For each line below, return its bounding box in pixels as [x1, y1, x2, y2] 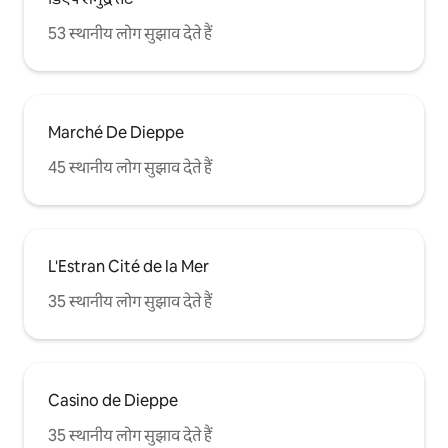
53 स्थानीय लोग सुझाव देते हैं [48, 23, 212, 44]
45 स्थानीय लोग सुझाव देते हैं [48, 157, 212, 178]
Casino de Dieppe [48, 390, 178, 411]
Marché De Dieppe [48, 122, 184, 143]
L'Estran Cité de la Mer [48, 256, 209, 277]
